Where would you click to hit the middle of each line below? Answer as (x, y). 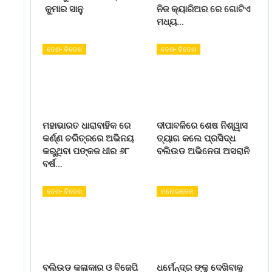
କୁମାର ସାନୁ (63, 9)
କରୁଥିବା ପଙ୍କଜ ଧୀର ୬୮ (86, 151)
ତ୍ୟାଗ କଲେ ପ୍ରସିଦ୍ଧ (196, 139)
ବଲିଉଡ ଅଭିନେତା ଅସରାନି (203, 151)
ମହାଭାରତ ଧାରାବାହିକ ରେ (86, 126)
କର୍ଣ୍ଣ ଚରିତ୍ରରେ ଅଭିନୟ (88, 139)
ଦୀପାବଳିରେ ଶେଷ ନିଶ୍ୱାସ (202, 126)
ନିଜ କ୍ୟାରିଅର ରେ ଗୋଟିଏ (204, 9)
